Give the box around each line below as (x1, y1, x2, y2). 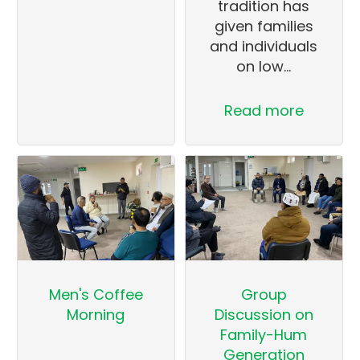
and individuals (210, 35, 318, 56)
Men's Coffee (48, 284, 143, 305)
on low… (236, 55, 292, 76)
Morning (67, 304, 125, 325)
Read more (223, 100, 304, 121)
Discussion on (214, 304, 313, 325)
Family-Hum (220, 324, 308, 345)
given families (214, 15, 313, 36)
